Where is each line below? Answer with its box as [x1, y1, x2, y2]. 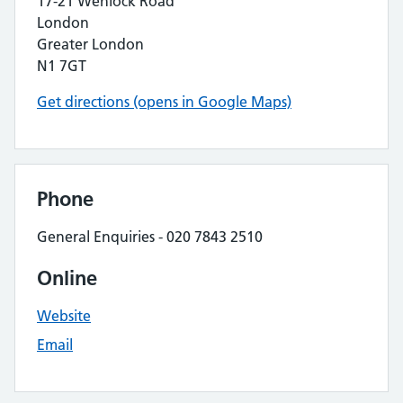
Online [37, 265, 97, 291]
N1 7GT [37, 57, 86, 75]
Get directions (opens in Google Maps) [37, 93, 291, 111]
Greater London [37, 35, 144, 53]
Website [37, 307, 91, 325]
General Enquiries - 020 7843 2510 [37, 228, 263, 246]
